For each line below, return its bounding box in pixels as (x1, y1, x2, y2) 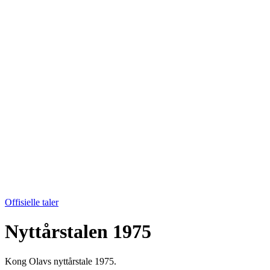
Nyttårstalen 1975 (5, 221, 151, 243)
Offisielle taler (5, 197, 58, 208)
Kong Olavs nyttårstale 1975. (5, 256, 116, 266)
